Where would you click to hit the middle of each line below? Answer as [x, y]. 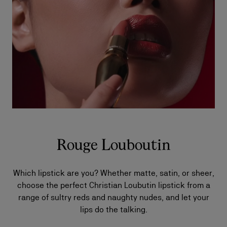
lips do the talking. [113, 210]
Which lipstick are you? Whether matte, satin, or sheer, [113, 173]
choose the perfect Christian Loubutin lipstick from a [113, 185]
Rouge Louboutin [113, 146]
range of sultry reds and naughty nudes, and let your [113, 197]
